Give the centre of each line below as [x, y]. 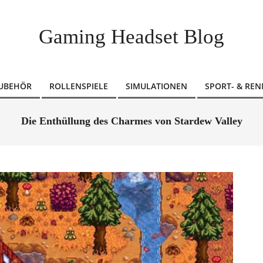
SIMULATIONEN [156, 86]
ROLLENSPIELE [79, 86]
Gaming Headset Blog [131, 37]
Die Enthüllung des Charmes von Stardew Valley [131, 121]
